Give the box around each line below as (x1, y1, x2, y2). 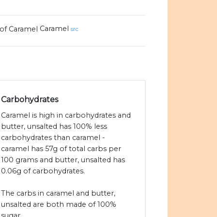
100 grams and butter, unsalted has (1, 155, 125, 165)
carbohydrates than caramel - (1, 133, 105, 142)
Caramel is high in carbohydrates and (1, 111, 131, 120)
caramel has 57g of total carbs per (1, 144, 121, 154)
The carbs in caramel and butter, (1, 189, 115, 198)
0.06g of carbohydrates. (1, 167, 85, 176)
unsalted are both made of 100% (1, 200, 116, 209)
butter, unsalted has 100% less (1, 122, 107, 131)
